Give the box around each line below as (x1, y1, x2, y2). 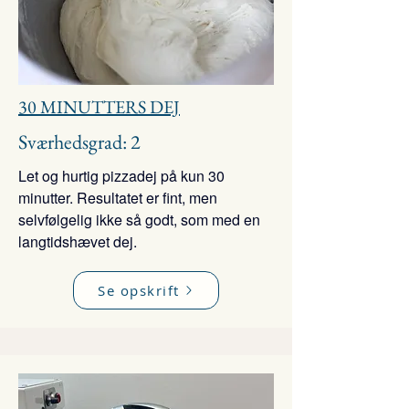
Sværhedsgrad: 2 (18, 129, 141, 155)
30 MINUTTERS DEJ (18, 95, 180, 119)
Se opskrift (98, 281, 180, 299)
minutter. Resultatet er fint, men (18, 187, 217, 208)
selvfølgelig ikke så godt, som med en (18, 209, 260, 230)
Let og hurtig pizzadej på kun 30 (18, 165, 225, 186)
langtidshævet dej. (18, 231, 137, 252)
